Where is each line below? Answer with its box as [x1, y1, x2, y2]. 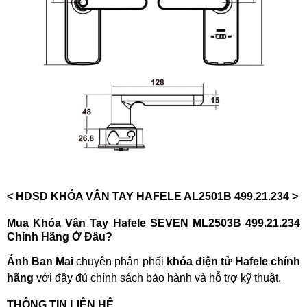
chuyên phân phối [73, 256, 167, 268]
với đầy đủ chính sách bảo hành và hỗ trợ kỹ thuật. [34, 272, 281, 284]
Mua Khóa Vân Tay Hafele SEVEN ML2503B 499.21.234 [7, 217, 300, 230]
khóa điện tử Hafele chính [166, 256, 301, 268]
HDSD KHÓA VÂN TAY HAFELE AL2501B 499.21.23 [16, 191, 283, 203]
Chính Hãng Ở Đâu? [7, 231, 112, 243]
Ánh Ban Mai [7, 256, 74, 268]
